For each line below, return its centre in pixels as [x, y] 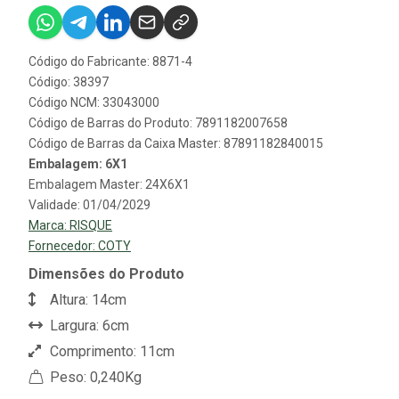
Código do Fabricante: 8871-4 [110, 61]
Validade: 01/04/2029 [90, 204]
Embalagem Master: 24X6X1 [109, 184]
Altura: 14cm [86, 299]
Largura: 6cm [88, 325]
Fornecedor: [63, 245]
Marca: [49, 225]
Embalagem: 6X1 [78, 163]
